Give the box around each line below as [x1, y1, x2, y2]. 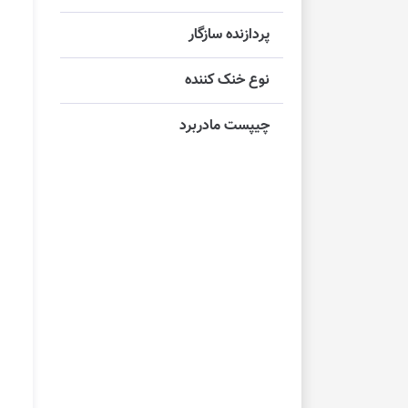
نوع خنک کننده [185, 69, 270, 93]
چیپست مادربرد [179, 115, 270, 138]
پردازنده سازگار [189, 24, 270, 47]
